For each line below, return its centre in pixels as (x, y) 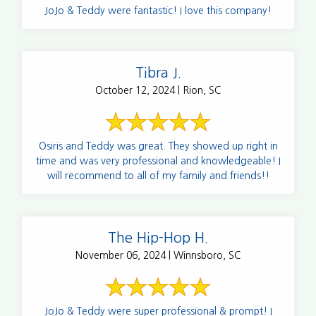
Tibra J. (158, 72)
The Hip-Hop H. (158, 237)
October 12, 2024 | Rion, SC (158, 90)
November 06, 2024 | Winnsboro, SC (158, 255)
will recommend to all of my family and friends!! (158, 175)
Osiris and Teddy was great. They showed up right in (158, 146)
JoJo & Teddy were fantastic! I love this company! (158, 10)
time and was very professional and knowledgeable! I (158, 160)
